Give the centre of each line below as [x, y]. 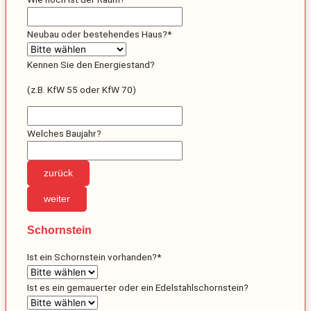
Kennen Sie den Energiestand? [91, 65]
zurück [58, 174]
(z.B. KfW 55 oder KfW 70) [82, 89]
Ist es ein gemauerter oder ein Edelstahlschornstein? [138, 288]
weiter [57, 199]
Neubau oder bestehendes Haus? [97, 34]
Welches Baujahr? [64, 134]
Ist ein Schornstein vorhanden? [92, 257]
